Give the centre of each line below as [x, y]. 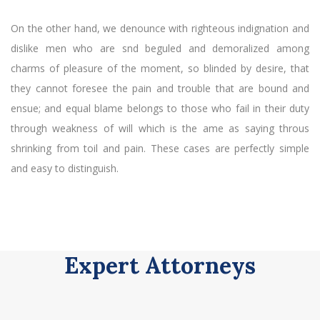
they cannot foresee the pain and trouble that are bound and [160, 88]
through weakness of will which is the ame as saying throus [160, 128]
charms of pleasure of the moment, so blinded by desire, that [160, 68]
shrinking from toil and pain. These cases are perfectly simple [160, 148]
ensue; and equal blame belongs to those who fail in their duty [160, 108]
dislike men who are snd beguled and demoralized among [160, 48]
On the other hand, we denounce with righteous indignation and [160, 28]
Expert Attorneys [160, 265]
